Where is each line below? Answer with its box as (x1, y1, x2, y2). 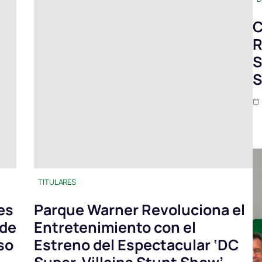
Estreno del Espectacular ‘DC (34, 235, 239, 256)
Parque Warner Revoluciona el (34, 199, 245, 220)
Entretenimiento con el (34, 217, 196, 238)
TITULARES (38, 177, 77, 188)
